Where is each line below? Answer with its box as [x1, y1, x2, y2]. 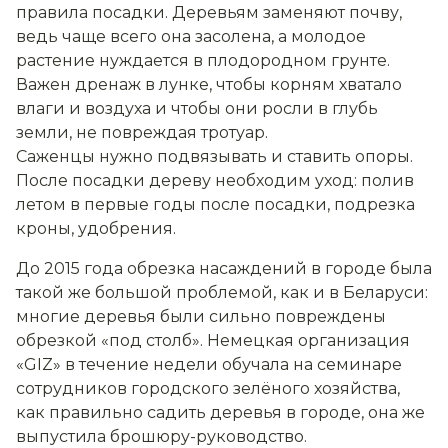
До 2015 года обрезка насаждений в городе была [16, 259, 432, 279]
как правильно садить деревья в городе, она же [16, 403, 425, 423]
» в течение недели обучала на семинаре [53, 355, 402, 375]
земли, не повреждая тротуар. [16, 123, 268, 143]
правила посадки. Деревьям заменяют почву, [16, 3, 402, 23]
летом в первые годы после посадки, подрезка [16, 195, 415, 215]
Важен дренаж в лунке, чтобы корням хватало [16, 75, 402, 95]
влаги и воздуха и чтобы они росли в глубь [16, 99, 378, 119]
